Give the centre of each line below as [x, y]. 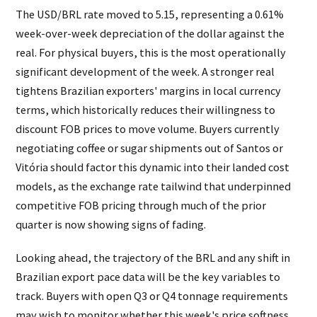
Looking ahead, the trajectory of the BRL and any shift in [153, 258]
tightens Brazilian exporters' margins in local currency [149, 91]
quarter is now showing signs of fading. [111, 225]
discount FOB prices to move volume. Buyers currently [148, 129]
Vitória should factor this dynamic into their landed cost [153, 167]
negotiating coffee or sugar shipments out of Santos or [150, 148]
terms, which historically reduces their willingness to [146, 110]
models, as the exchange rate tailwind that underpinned [154, 186]
